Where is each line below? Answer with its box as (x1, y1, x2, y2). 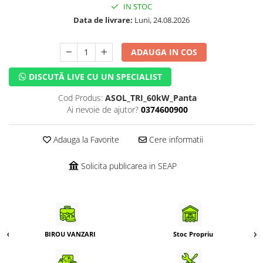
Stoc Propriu (173, 230, 213, 239)
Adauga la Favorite (50, 134, 119, 145)
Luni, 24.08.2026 (133, 15, 190, 25)
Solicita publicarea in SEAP (79, 160, 177, 171)
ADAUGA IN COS (131, 46, 198, 58)
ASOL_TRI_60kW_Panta (104, 92, 197, 103)
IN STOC (122, 1, 152, 12)
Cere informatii (146, 134, 203, 145)
